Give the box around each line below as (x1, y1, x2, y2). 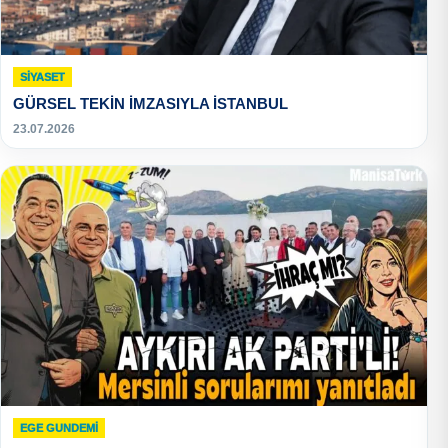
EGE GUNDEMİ (20, 421, 98, 434)
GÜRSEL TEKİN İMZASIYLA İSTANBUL (13, 94, 288, 112)
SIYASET (20, 70, 65, 83)
